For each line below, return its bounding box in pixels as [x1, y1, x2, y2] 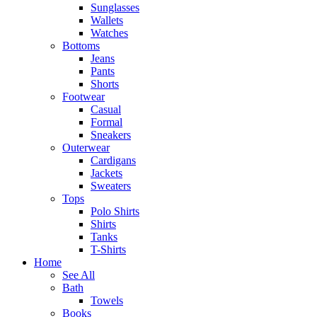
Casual [91, 103, 121, 116]
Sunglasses [91, 1, 139, 14]
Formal [91, 116, 122, 129]
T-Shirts [91, 243, 126, 256]
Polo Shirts [91, 205, 139, 218]
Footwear [62, 91, 105, 103]
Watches [91, 27, 128, 40]
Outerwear [62, 142, 110, 154]
